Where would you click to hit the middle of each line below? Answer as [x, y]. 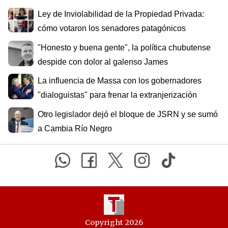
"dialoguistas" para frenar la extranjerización [117, 95]
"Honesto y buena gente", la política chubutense [124, 47]
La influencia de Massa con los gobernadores [120, 81]
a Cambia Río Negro [75, 128]
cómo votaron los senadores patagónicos [112, 28]
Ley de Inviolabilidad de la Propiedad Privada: [121, 14]
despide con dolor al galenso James [103, 62]
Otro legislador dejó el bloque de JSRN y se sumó [128, 114]
